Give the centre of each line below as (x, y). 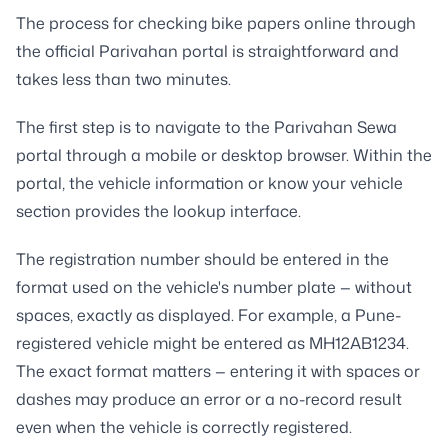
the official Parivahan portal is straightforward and (207, 50)
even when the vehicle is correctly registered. (184, 426)
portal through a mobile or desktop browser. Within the (224, 154)
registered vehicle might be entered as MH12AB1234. (212, 342)
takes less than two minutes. (123, 78)
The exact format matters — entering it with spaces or (218, 370)
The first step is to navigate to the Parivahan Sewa (206, 126)
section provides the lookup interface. (158, 210)
